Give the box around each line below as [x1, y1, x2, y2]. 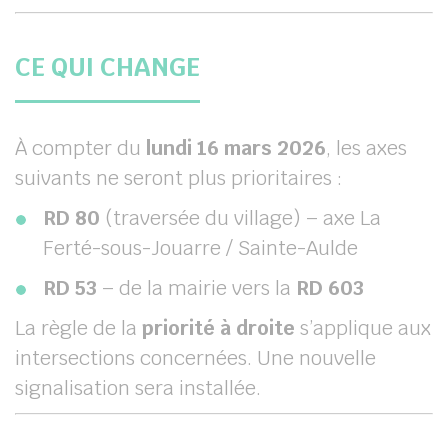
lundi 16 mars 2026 [146, 135, 326, 161]
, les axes [326, 135, 407, 161]
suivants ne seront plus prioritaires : [15, 165, 343, 191]
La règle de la [15, 315, 142, 341]
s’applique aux [295, 315, 431, 341]
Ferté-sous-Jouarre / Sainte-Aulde [43, 235, 358, 261]
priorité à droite [142, 315, 295, 341]
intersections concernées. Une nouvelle [15, 345, 376, 371]
